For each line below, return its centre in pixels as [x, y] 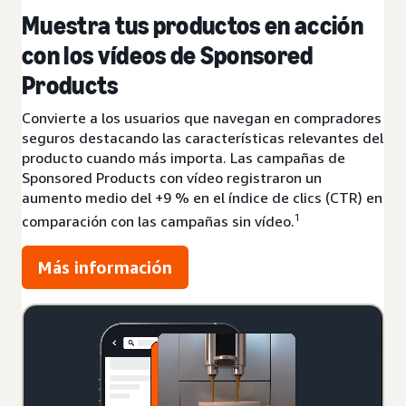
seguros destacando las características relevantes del [203, 137]
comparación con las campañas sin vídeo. [158, 222]
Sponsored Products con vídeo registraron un [172, 177]
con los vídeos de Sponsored [168, 55]
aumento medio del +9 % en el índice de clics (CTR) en [202, 197]
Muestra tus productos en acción [193, 25]
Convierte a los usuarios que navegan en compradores [202, 117]
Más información [105, 268]
